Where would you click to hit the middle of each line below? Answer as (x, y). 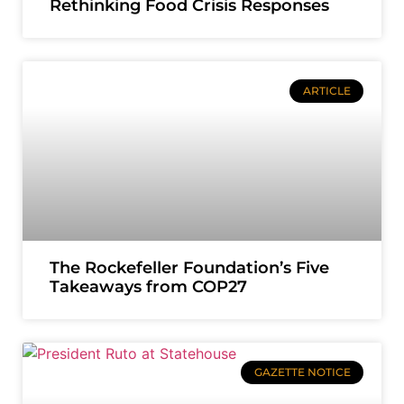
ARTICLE (326, 91)
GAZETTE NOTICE (302, 372)
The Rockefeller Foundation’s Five (189, 268)
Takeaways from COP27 (148, 287)
